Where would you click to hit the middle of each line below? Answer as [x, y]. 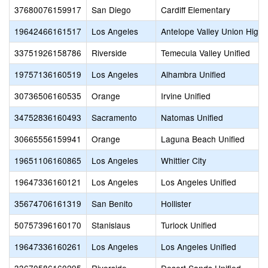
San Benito [112, 203]
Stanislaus [111, 225]
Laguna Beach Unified [203, 139]
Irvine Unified [186, 96]
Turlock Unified [189, 225]
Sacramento [114, 117]
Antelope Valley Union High [212, 31]
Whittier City [184, 160]
